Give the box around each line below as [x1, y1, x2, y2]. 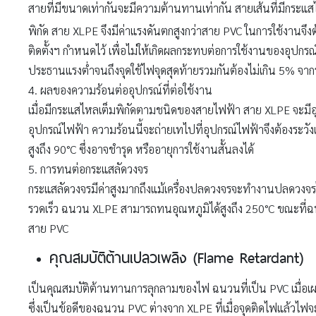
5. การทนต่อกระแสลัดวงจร [28, 161, 148, 176]
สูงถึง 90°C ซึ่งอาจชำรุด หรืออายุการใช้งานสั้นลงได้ [28, 141, 254, 157]
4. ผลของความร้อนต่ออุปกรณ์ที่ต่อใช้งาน [28, 82, 212, 97]
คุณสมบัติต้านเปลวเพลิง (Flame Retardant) [49, 242, 310, 269]
